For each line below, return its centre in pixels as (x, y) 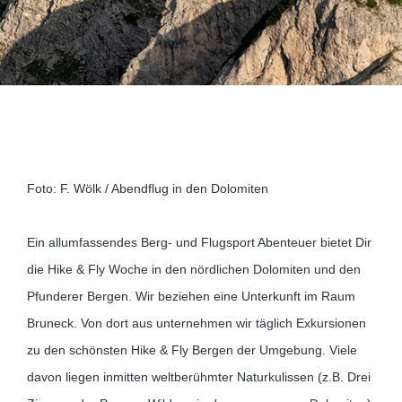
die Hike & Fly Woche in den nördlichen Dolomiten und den (194, 269)
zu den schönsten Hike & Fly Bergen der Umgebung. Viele (192, 350)
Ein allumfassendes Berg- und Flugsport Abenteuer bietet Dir (199, 242)
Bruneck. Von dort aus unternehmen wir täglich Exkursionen (197, 323)
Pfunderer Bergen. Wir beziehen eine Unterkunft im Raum (191, 296)
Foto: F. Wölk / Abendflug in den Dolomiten (148, 188)
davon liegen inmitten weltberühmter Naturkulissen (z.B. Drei (199, 377)
